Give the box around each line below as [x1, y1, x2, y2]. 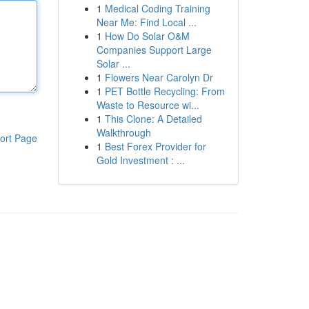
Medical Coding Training [104, 1, 210, 15]
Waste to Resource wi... [96, 98, 199, 112]
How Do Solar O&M [104, 29, 190, 43]
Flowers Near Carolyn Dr [104, 70, 213, 84]
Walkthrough [96, 126, 151, 139]
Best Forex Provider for [104, 139, 206, 153]
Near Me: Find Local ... [96, 15, 197, 29]
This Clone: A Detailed [104, 112, 202, 126]
